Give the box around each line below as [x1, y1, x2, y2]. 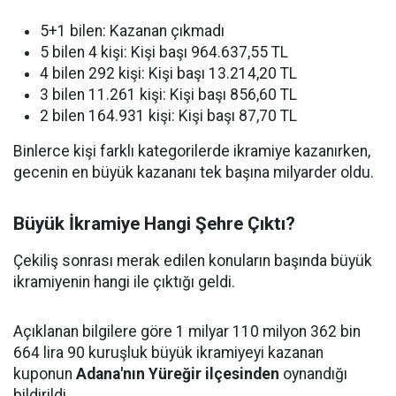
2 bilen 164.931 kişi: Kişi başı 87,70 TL [40, 107, 297, 125]
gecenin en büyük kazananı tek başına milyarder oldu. [13, 164, 374, 181]
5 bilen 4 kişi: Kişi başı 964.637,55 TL [40, 43, 288, 61]
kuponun [13, 365, 76, 383]
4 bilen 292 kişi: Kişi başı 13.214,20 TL [40, 65, 297, 82]
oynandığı [279, 365, 347, 383]
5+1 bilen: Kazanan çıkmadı [40, 22, 225, 40]
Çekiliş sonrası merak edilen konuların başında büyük [13, 252, 372, 270]
